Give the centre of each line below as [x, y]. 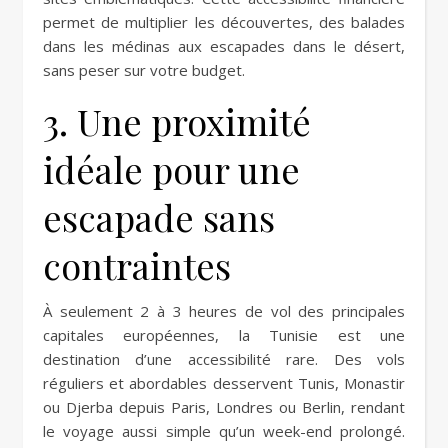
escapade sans [159, 216]
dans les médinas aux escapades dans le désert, [224, 45]
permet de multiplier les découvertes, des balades [224, 21]
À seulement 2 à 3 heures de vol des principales [224, 310]
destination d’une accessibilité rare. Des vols [224, 358]
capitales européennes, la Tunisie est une [224, 334]
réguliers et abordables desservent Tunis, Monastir [224, 382]
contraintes [137, 264]
